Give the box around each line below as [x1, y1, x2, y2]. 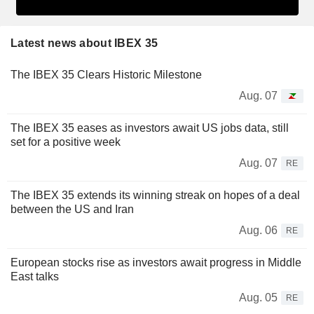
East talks [11, 270, 59, 282]
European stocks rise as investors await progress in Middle [11, 256, 301, 268]
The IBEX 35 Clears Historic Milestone [11, 68, 202, 81]
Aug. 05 [239, 291, 278, 303]
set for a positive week [11, 135, 121, 148]
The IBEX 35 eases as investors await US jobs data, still [11, 121, 289, 134]
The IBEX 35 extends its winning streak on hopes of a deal [11, 189, 300, 201]
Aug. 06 [239, 224, 278, 236]
